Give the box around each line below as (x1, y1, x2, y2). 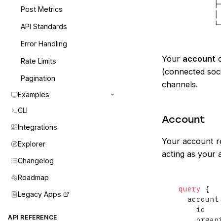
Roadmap (18, 173, 49, 182)
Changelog (18, 156, 54, 165)
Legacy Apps (18, 190, 61, 198)
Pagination (21, 74, 55, 82)
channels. (162, 79, 198, 90)
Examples (18, 90, 49, 99)
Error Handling (21, 39, 67, 48)
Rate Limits (21, 57, 56, 65)
